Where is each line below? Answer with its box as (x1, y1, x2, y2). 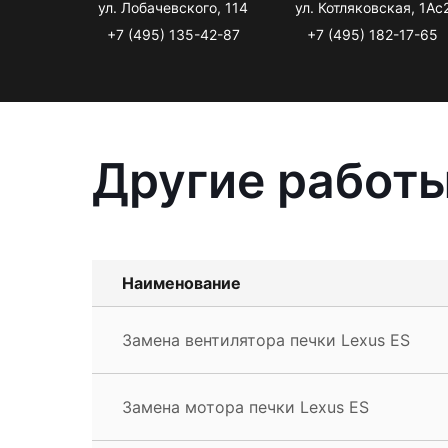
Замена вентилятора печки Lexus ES (122, 329, 410, 350)
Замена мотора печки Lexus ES (122, 396, 369, 417)
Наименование (122, 272, 241, 293)
